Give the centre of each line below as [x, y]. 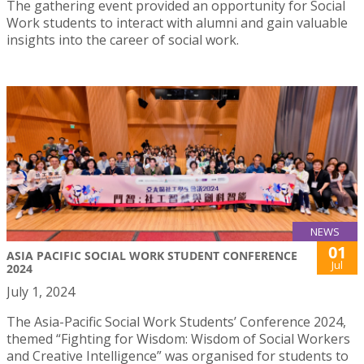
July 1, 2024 [41, 292]
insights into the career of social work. [123, 40]
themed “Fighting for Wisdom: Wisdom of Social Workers [178, 339]
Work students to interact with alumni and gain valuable [177, 23]
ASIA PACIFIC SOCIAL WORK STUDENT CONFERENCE [152, 256]
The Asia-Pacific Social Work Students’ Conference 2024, [176, 322]
